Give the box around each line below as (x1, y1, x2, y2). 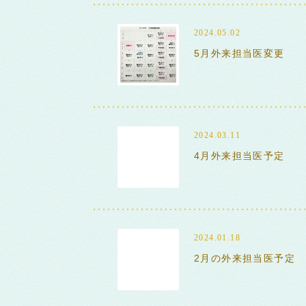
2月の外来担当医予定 (194, 253, 295, 264)
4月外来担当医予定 (194, 150, 285, 161)
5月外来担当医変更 (194, 48, 285, 59)
